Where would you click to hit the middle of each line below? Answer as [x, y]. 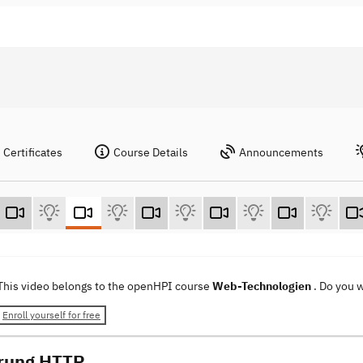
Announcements [281, 152]
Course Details [151, 152]
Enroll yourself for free [51, 315]
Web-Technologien [263, 286]
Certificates [33, 152]
